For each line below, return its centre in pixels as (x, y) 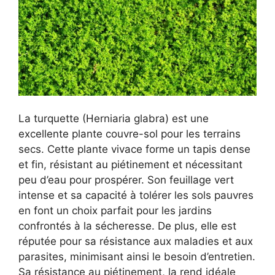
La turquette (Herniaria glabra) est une (114, 119)
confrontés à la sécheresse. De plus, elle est (127, 226)
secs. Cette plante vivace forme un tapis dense (134, 149)
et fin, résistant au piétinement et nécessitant (130, 165)
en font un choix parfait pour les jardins (115, 211)
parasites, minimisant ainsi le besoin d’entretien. (137, 257)
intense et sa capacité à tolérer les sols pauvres (136, 196)
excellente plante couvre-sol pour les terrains (130, 134)
